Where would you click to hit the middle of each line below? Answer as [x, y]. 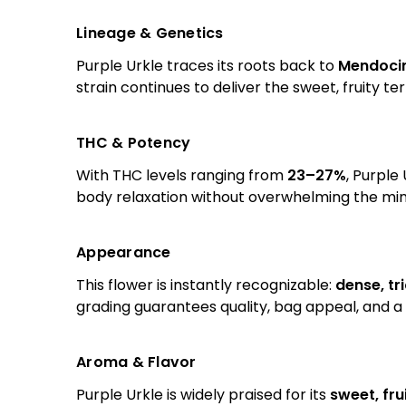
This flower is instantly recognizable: [206, 285]
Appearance [124, 252]
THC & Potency [134, 142]
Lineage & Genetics [150, 33]
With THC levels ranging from [182, 175]
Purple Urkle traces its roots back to [207, 65]
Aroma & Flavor [136, 362]
